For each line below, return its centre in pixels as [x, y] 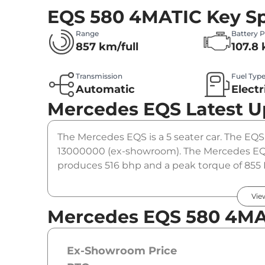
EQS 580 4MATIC [125, 17]
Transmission [99, 76]
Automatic [105, 90]
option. [74, 180]
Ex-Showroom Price [122, 251]
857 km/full [107, 47]
